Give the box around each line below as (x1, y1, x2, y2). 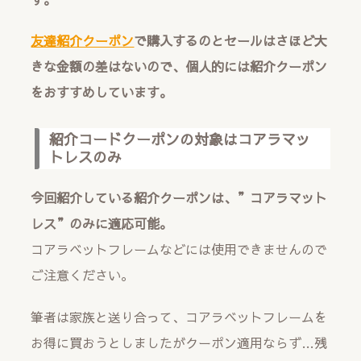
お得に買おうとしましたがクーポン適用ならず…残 (31, 333, 328, 351)
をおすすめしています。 (31, 82, 173, 101)
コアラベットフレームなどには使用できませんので (31, 240, 328, 259)
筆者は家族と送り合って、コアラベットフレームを (31, 307, 328, 326)
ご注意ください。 (31, 266, 135, 284)
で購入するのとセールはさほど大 (134, 31, 328, 49)
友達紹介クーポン (31, 31, 135, 49)
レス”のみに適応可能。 (31, 214, 173, 233)
